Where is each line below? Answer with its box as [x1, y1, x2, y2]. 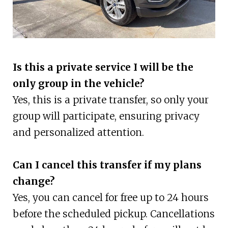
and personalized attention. [12, 126, 144, 139]
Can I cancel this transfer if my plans [12, 159, 202, 172]
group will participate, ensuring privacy [12, 110, 199, 123]
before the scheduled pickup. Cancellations [12, 208, 215, 220]
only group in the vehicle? [12, 77, 144, 90]
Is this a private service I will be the [12, 61, 193, 74]
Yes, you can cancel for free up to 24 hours [12, 191, 209, 204]
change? [12, 175, 54, 188]
